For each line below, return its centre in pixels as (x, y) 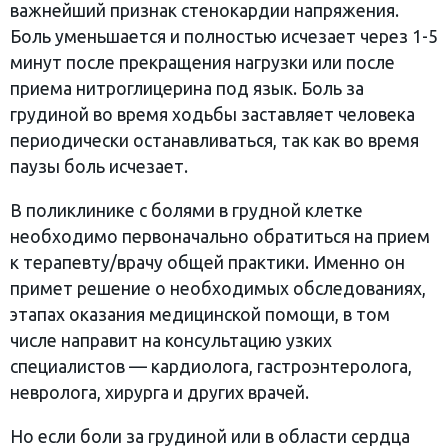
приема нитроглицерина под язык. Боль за (187, 89)
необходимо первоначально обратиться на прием (220, 236)
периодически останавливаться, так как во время (214, 141)
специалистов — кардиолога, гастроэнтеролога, (211, 366)
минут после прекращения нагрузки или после (202, 63)
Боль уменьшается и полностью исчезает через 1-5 (224, 37)
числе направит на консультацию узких (171, 340)
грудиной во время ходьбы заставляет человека (212, 115)
